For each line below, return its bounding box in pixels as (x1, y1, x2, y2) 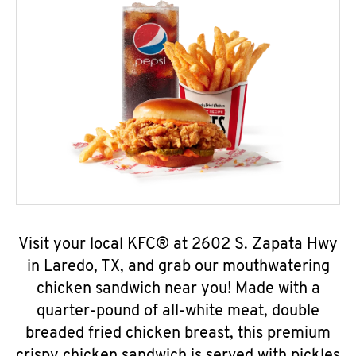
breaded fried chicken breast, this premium (25, 326, 331, 342)
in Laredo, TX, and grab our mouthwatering (26, 259, 330, 275)
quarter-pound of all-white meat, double (37, 304, 319, 319)
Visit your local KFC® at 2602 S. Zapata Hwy (18, 237, 338, 253)
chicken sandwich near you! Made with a (36, 281, 320, 297)
